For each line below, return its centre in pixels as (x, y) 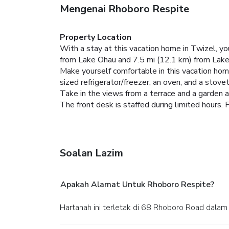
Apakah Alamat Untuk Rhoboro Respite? (137, 184)
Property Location (96, 37)
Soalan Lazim (91, 153)
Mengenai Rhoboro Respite (124, 9)
